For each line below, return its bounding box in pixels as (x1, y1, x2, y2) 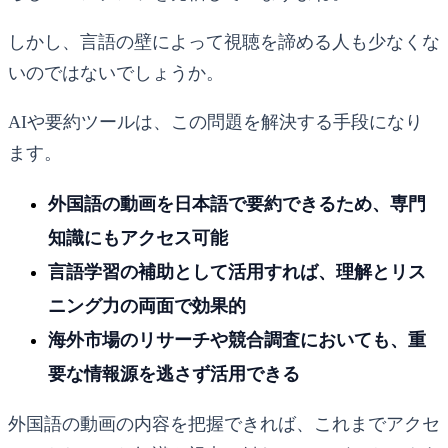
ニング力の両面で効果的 (48, 295, 246, 316)
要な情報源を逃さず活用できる (48, 363, 300, 384)
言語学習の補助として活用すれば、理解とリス (48, 261, 426, 282)
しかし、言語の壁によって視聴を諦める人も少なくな (8, 31, 440, 52)
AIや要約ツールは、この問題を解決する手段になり (8, 111, 423, 132)
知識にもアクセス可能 (48, 227, 228, 248)
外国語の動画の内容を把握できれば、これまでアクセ (8, 413, 440, 434)
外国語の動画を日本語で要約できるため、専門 (48, 193, 426, 214)
